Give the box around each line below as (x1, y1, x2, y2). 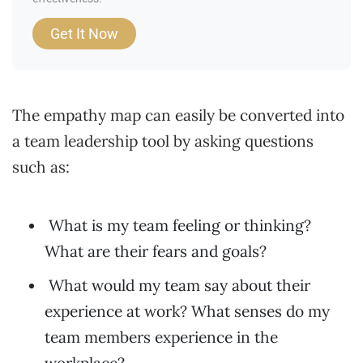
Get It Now (50, 25, 118, 43)
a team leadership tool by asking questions (12, 131, 314, 152)
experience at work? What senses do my (45, 301, 330, 322)
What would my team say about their (49, 275, 310, 296)
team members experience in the (45, 327, 278, 348)
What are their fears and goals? (45, 241, 267, 262)
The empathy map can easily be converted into (12, 105, 344, 126)
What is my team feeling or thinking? (49, 216, 311, 236)
